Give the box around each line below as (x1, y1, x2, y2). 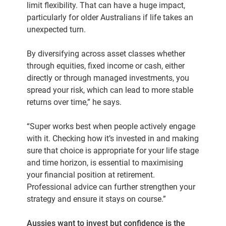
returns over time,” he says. (27, 97, 122, 107)
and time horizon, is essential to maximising (27, 158, 184, 167)
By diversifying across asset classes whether (27, 49, 186, 59)
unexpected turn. (27, 25, 86, 34)
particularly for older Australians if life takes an (27, 13, 194, 22)
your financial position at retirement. (27, 170, 155, 180)
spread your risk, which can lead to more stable (27, 85, 194, 95)
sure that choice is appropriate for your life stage (27, 146, 199, 155)
